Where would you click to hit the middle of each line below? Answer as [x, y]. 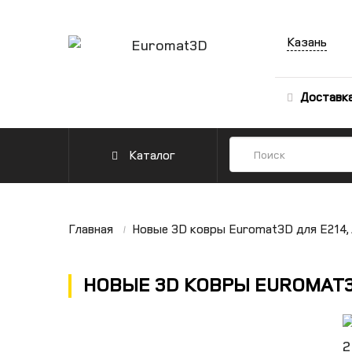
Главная [91, 229]
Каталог [150, 155]
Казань [306, 42]
